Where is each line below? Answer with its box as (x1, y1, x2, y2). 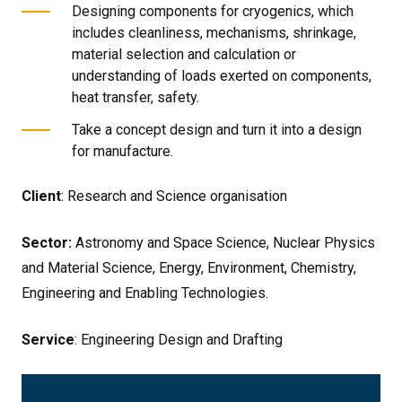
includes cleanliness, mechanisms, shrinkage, (72, 24, 356, 41)
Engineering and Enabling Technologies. (22, 284, 268, 301)
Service (22, 331, 74, 348)
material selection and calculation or (72, 46, 296, 63)
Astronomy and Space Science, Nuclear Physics (75, 234, 375, 251)
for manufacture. (72, 143, 173, 160)
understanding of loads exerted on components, (72, 67, 371, 84)
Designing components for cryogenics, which (72, 3, 354, 20)
